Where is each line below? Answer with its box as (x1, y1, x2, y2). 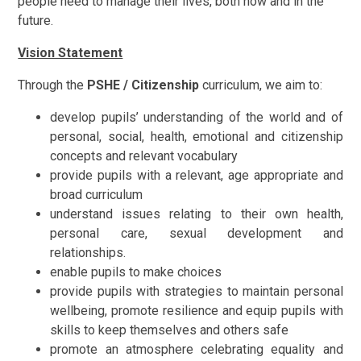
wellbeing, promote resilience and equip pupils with (50, 302, 343, 318)
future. (18, 12, 54, 28)
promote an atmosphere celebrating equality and (50, 341, 343, 357)
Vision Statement (18, 44, 123, 60)
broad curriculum (50, 186, 143, 202)
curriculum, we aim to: (199, 77, 323, 93)
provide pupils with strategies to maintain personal (50, 283, 343, 299)
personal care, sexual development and (50, 225, 343, 241)
